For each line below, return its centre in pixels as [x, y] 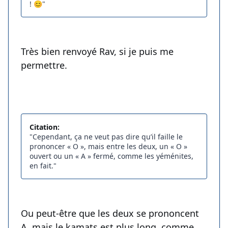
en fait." [43, 166]
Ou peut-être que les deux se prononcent [110, 213]
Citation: [45, 127]
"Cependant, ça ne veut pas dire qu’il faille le [106, 137]
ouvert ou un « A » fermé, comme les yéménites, [111, 156]
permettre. [44, 65]
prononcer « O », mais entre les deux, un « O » [108, 147]
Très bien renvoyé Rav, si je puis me [97, 52]
